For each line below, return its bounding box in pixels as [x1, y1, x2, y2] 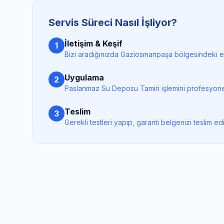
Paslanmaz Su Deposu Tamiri [64, 84, 159, 92]
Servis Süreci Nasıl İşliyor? [48, 16, 177, 28]
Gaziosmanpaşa [120, 50, 172, 58]
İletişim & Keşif [64, 38, 122, 48]
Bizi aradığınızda [64, 50, 120, 58]
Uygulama [64, 72, 104, 82]
